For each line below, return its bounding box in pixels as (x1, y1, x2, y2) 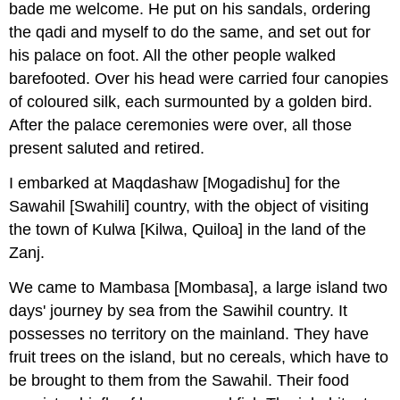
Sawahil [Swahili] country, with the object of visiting (9, 196, 370, 215)
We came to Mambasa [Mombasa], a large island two (9, 278, 388, 296)
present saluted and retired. (9, 138, 205, 157)
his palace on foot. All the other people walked (9, 46, 337, 64)
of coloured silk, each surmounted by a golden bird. (9, 92, 373, 111)
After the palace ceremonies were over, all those (9, 115, 353, 134)
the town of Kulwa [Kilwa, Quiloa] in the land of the (9, 220, 367, 238)
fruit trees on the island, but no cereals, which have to (9, 347, 389, 366)
